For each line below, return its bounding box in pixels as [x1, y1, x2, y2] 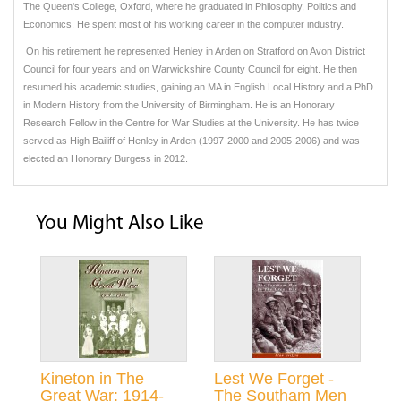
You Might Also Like [36, 214, 204, 235]
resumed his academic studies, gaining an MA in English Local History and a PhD [23, 81, 373, 93]
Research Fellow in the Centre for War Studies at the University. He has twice [23, 117, 359, 129]
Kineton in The [40, 370, 144, 388]
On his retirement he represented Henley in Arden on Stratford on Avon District [23, 46, 365, 57]
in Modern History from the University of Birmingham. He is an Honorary [23, 99, 335, 111]
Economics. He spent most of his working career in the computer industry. [23, 19, 344, 30]
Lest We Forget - [214, 370, 334, 388]
